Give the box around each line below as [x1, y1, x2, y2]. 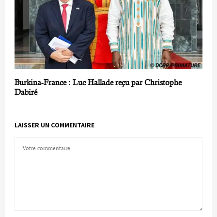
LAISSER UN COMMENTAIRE [15, 120, 94, 129]
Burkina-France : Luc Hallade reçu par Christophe [15, 77, 182, 87]
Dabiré [15, 87, 37, 97]
